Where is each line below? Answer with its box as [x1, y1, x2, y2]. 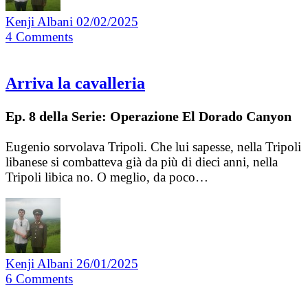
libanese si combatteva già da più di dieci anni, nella [5, 155, 278, 170]
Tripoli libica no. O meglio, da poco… [5, 170, 208, 185]
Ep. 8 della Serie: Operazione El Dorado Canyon [5, 109, 291, 124]
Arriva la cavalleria [5, 74, 145, 93]
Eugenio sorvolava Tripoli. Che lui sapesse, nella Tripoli [5, 140, 301, 155]
